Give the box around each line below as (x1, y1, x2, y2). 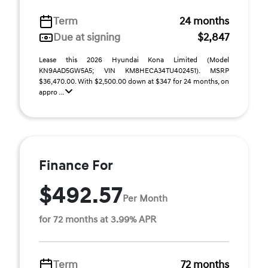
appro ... (39, 88, 65, 97)
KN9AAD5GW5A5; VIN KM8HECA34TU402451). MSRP (39, 66, 229, 75)
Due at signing (53, 31, 120, 44)
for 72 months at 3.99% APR (39, 214, 156, 226)
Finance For (39, 157, 113, 174)
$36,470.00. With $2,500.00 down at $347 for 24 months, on (39, 77, 229, 86)
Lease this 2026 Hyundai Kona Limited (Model (39, 56, 229, 65)
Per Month (123, 192, 167, 205)
